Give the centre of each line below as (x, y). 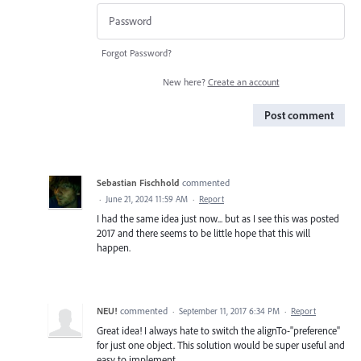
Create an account (243, 81)
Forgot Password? (137, 52)
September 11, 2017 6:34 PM (229, 311)
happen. (114, 247)
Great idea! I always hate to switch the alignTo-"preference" (218, 330)
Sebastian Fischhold (138, 182)
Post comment (299, 115)
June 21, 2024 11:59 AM (147, 199)
